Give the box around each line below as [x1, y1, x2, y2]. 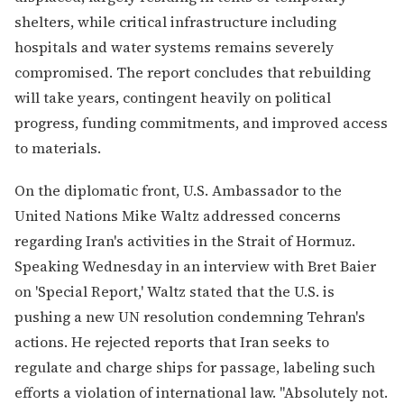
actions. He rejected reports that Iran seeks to [14, 331, 329, 352]
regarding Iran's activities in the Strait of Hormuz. [14, 230, 355, 251]
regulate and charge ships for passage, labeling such [14, 356, 375, 377]
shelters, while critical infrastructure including [14, 11, 336, 32]
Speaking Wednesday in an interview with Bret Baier [14, 255, 376, 276]
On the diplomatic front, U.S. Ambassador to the [14, 179, 342, 200]
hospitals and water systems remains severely [14, 36, 334, 57]
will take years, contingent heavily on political [14, 87, 331, 107]
